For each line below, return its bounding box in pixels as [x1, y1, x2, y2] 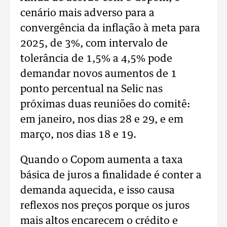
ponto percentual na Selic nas [20, 84, 163, 94]
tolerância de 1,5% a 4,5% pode [20, 54, 172, 64]
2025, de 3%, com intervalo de [20, 39, 168, 49]
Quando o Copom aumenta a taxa [20, 155, 183, 165]
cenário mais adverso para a [20, 8, 155, 18]
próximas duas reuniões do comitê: [20, 99, 190, 109]
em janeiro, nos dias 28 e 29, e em [20, 115, 183, 125]
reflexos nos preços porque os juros [20, 201, 190, 211]
